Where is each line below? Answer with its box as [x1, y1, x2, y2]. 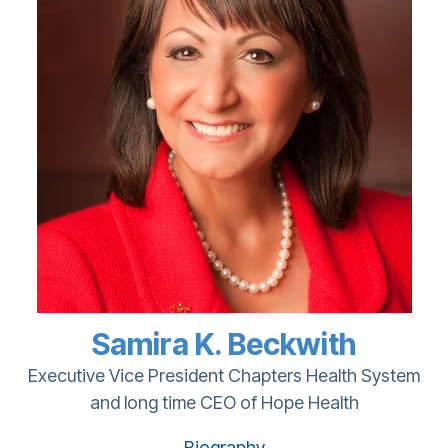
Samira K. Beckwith [92, 325, 356, 362]
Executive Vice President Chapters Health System [28, 364, 420, 386]
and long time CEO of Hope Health [89, 391, 359, 413]
